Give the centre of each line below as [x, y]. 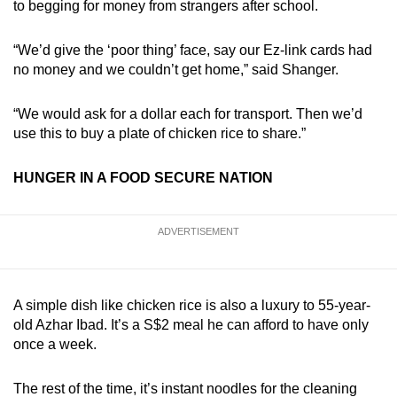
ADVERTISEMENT [198, 232]
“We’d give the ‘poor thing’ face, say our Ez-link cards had [193, 51]
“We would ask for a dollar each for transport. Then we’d [188, 114]
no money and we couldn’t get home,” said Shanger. [176, 70]
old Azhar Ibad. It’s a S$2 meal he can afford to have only [191, 325]
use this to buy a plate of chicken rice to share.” [161, 134]
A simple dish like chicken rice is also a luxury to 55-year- [192, 306]
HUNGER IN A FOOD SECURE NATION [145, 178]
